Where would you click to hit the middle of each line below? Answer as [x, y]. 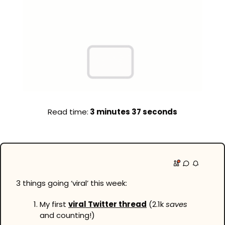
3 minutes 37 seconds [133, 111]
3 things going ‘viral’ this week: [72, 183]
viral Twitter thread [107, 204]
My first [54, 204]
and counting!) [67, 215]
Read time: [68, 111]
